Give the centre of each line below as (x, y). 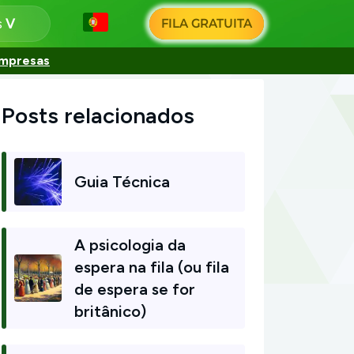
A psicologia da (130, 245)
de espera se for (135, 289)
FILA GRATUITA (207, 23)
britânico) (110, 311)
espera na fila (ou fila (152, 267)
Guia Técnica (122, 182)
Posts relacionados (98, 115)
